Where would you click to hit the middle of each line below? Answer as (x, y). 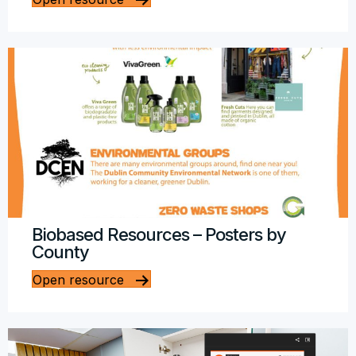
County (60, 252)
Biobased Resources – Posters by (159, 234)
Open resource (78, 280)
